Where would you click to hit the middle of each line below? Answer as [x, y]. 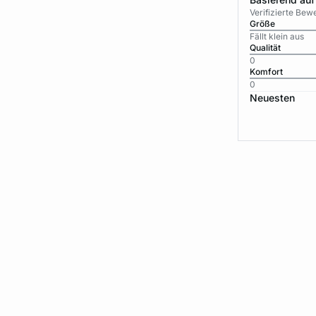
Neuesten [272, 98]
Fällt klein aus [276, 36]
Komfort [266, 72]
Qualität [265, 48]
